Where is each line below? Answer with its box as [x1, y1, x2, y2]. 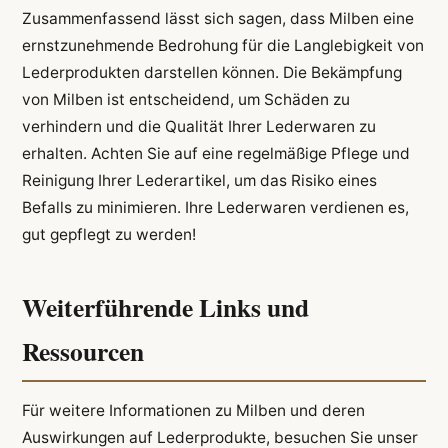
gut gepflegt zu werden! [21, 225, 196, 245]
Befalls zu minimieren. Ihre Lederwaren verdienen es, [21, 198, 409, 218]
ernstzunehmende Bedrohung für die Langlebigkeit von [21, 36, 424, 56]
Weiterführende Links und [21, 287, 309, 326]
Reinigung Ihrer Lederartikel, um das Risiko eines [21, 171, 377, 191]
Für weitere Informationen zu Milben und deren [21, 400, 365, 420]
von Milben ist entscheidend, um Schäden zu [21, 90, 350, 110]
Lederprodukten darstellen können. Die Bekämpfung [21, 63, 402, 83]
